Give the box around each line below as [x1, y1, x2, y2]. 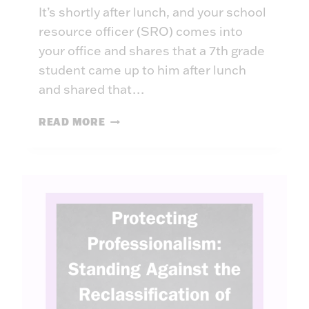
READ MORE [39, 115, 106, 129]
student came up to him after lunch [39, 62, 246, 79]
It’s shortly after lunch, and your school [39, 4, 266, 21]
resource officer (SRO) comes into [39, 23, 243, 40]
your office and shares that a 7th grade [39, 43, 265, 59]
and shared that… [39, 81, 145, 98]
